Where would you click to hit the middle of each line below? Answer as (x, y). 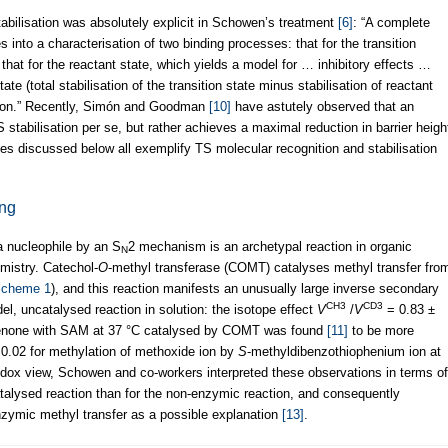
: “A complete (391, 22)
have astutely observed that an (322, 106)
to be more (381, 330)
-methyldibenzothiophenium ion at (344, 351)
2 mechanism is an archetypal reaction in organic (270, 246)
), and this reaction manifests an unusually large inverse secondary (245, 288)
